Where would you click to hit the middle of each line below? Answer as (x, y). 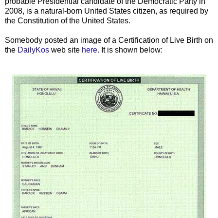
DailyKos (33, 50)
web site (65, 50)
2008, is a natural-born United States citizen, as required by (107, 11)
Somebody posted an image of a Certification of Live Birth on (109, 40)
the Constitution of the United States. (68, 20)
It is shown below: (131, 50)
